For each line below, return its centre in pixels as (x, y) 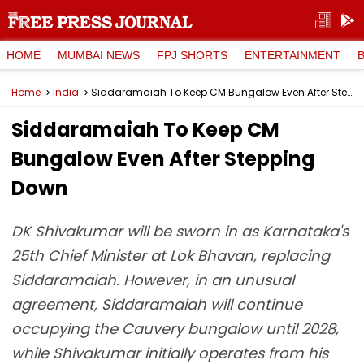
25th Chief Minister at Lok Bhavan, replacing (171, 256)
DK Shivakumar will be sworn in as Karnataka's (180, 231)
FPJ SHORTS (192, 55)
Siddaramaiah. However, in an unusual (153, 280)
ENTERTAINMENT (292, 55)
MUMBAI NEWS (99, 55)
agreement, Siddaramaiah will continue (157, 304)
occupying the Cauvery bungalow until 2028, (175, 329)
